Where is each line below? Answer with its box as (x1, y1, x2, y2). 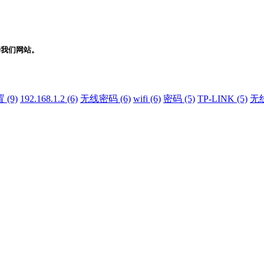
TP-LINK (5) (197, 94, 247, 104)
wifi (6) (133, 94, 161, 104)
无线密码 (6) (80, 94, 131, 104)
